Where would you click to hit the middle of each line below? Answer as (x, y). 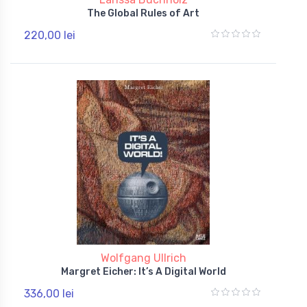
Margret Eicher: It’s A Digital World (143, 271)
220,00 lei (50, 35)
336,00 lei (49, 293)
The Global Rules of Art (143, 13)
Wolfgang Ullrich (143, 258)
